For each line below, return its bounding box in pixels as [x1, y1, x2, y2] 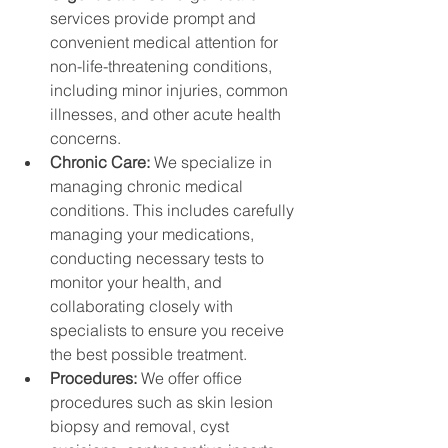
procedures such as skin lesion [50, 391, 277, 412]
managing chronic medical [50, 175, 247, 196]
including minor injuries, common [50, 79, 292, 100]
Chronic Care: [50, 151, 154, 172]
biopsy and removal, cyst [50, 415, 233, 436]
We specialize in [154, 151, 276, 172]
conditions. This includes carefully [50, 199, 298, 220]
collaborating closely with [50, 295, 237, 316]
